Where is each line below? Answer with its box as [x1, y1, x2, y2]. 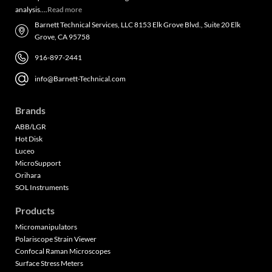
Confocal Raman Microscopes [15, 246, 110, 256]
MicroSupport [15, 158, 61, 168]
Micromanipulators [15, 222, 77, 232]
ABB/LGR [15, 122, 46, 132]
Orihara [15, 171, 41, 180]
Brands [15, 104, 46, 117]
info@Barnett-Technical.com [35, 74, 126, 84]
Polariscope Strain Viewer [15, 234, 97, 244]
